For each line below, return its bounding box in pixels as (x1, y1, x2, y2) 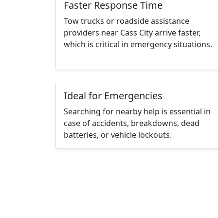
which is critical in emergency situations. (64, 39, 212, 50)
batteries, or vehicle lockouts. (64, 129, 172, 141)
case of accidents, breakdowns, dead (64, 118, 200, 129)
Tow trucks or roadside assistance (64, 16, 189, 27)
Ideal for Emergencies (64, 89, 163, 103)
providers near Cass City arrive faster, (64, 27, 200, 38)
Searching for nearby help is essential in (64, 106, 211, 117)
